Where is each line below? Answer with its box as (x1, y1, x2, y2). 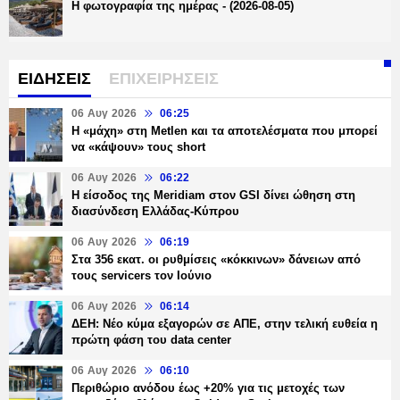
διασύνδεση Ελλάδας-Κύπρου (71, 204, 239, 219)
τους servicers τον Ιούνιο (71, 269, 212, 283)
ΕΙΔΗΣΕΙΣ (18, 70, 91, 88)
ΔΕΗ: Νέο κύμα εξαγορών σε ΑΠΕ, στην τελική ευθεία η (71, 317, 378, 331)
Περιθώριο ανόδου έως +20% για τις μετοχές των (71, 381, 345, 396)
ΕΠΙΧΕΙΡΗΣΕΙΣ (109, 70, 219, 88)
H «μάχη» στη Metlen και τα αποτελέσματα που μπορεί (71, 124, 378, 138)
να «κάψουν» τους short (71, 140, 205, 154)
